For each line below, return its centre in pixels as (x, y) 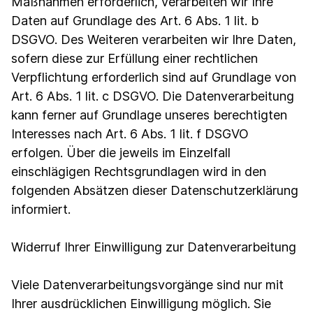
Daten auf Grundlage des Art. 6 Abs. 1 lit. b (135, 21)
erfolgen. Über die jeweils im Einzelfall (121, 153)
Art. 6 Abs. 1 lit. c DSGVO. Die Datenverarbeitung (153, 96)
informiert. (41, 209)
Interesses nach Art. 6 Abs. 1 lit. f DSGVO (130, 134)
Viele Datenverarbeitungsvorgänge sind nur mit (147, 285)
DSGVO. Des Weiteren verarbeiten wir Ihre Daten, (154, 39)
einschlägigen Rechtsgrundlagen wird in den (139, 172)
